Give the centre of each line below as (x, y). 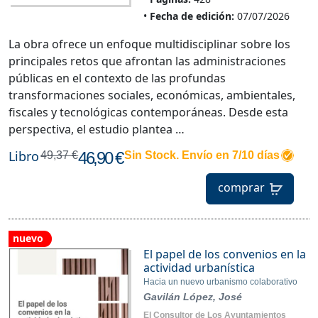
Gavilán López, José (192, 296)
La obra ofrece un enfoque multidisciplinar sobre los (149, 44)
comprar (241, 188)
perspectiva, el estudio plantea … (97, 129)
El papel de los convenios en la (224, 254)
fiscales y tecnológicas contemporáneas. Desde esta (148, 112)
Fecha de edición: (192, 16)
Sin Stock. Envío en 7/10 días (202, 155)
